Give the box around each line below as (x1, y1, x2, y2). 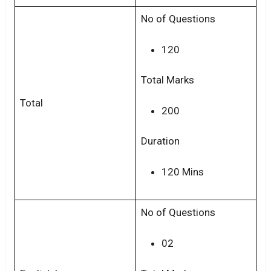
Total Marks (141, 74, 194, 87)
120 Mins (162, 165, 204, 178)
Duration (141, 135, 180, 148)
